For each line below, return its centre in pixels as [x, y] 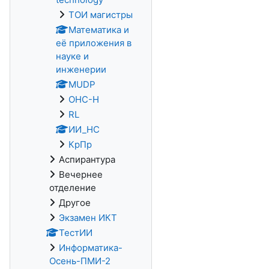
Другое [75, 203]
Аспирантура [87, 159]
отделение [73, 188]
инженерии [81, 69]
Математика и [99, 30]
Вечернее [81, 174]
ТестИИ [76, 233]
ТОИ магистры [101, 15]
